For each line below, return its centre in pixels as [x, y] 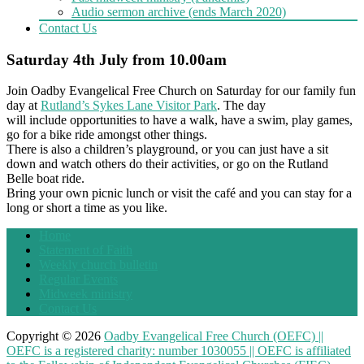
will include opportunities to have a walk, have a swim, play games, [180, 120]
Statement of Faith [86, 250]
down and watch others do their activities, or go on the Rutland [167, 164]
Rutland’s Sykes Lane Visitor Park [129, 106]
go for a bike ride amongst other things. [107, 135]
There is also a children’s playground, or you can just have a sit [167, 149]
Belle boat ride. [45, 179]
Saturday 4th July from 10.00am [117, 59]
